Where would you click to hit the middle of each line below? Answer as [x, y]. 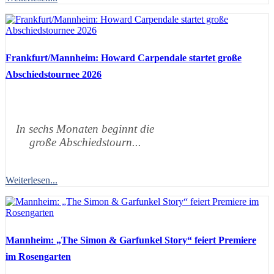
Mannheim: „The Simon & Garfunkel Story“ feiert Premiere [131, 240]
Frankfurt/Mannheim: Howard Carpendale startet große [124, 57]
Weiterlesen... [31, 180]
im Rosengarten [38, 256]
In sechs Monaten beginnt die [85, 128]
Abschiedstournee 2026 [54, 74]
